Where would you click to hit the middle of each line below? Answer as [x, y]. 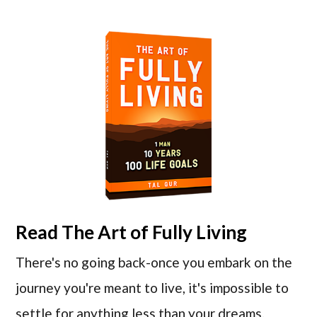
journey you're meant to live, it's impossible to [152, 288]
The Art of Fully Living [155, 232]
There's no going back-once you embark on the [154, 263]
